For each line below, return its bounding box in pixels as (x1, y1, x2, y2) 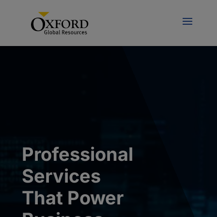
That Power (21, 186, 124, 209)
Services (21, 165, 101, 187)
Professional (21, 143, 133, 165)
